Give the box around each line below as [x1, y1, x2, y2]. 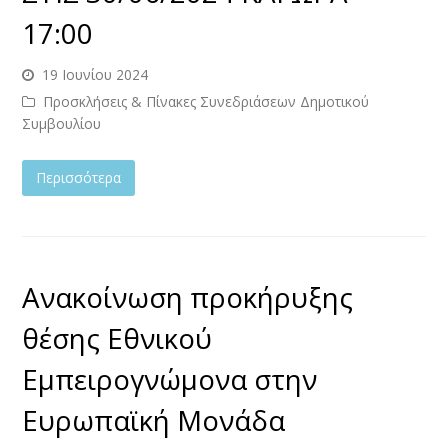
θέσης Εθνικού [22, 318, 213, 357]
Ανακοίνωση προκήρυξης [22, 277, 354, 316]
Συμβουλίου [22, 113, 102, 133]
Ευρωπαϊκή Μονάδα [22, 400, 286, 439]
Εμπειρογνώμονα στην [22, 359, 318, 398]
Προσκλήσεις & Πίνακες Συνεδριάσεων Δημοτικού [43, 91, 370, 111]
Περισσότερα [36, 167, 122, 187]
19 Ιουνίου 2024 [42, 64, 149, 84]
